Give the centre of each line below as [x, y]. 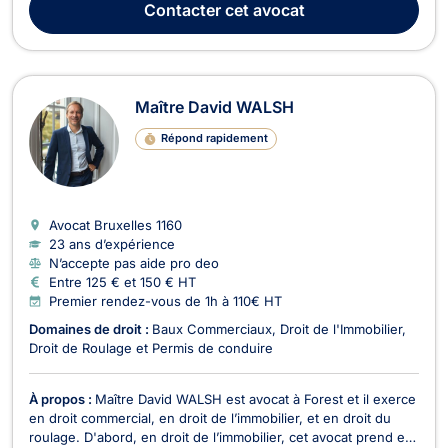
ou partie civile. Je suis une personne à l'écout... [180, 16]
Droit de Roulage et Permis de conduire [151, 347]
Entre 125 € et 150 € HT [122, 281]
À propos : [62, 398]
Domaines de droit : [90, 328]
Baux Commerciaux [212, 328]
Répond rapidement [214, 138]
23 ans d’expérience [112, 243]
